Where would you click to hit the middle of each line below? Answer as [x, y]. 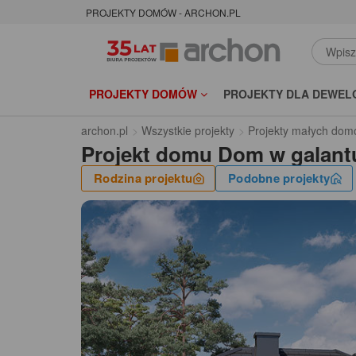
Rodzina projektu [143, 178]
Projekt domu [147, 154]
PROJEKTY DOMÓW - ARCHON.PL [163, 13]
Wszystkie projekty [188, 131]
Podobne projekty [279, 178]
